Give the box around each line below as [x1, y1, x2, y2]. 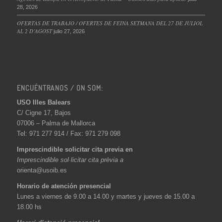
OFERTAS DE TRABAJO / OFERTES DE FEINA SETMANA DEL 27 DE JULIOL [16, 19, 203, 27]
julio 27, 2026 [53, 28, 85, 34]
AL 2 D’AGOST [16, 27, 52, 35]
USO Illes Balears [16, 99, 70, 107]
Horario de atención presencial [16, 182, 111, 190]
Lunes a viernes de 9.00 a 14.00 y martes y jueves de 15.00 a [16, 193, 195, 201]
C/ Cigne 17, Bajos [16, 109, 71, 117]
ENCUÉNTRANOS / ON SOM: [16, 83, 103, 93]
